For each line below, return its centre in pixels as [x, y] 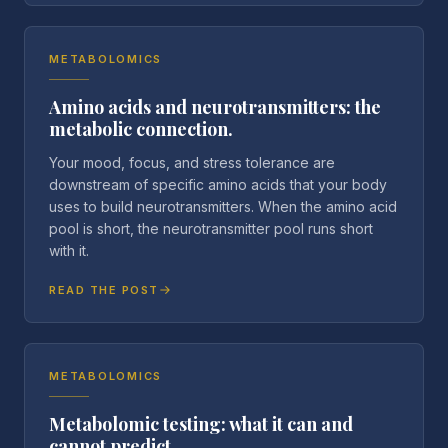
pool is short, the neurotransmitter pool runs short [211, 228]
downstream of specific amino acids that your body [218, 184]
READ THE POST [104, 290]
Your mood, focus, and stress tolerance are [192, 162]
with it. [69, 250]
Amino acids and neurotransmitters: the [215, 107]
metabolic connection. [141, 129]
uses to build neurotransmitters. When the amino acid [223, 206]
